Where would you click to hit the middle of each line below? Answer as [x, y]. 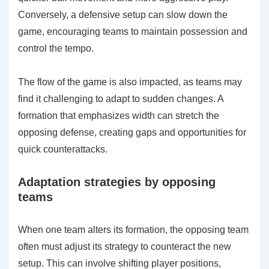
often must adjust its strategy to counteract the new [125, 247]
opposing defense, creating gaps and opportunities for [132, 133]
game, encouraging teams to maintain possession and [133, 32]
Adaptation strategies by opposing [117, 182]
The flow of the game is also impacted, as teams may [130, 82]
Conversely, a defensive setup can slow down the [123, 15]
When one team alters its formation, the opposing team [133, 230]
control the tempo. [56, 49]
